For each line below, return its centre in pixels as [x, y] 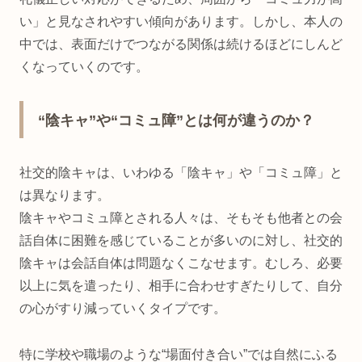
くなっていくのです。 [84, 66]
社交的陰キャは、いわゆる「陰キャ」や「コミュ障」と [181, 173]
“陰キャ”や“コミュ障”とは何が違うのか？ [176, 121]
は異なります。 [65, 196]
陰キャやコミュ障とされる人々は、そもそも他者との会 [181, 218]
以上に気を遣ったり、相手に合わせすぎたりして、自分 [181, 286]
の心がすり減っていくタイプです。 [123, 309]
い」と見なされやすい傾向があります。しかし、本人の [181, 21]
